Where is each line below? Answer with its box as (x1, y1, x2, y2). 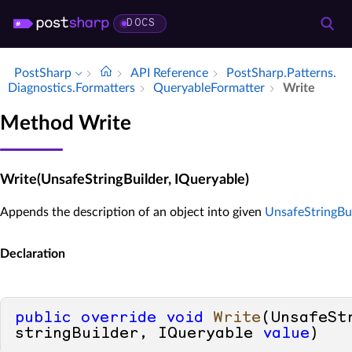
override (81, 310, 156, 326)
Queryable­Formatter (153, 82, 265, 94)
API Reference (130, 67, 208, 79)
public (15, 310, 71, 326)
